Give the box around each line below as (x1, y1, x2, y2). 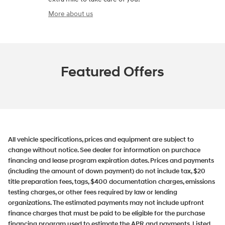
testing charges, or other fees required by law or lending (8, 188, 177, 196)
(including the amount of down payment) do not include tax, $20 (8, 167, 205, 175)
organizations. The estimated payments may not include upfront (8, 198, 204, 207)
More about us (48, 9, 93, 18)
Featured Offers (61, 63, 164, 81)
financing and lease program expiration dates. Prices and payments (8, 156, 214, 165)
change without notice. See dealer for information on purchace (8, 146, 200, 154)
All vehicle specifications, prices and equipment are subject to (8, 135, 194, 144)
